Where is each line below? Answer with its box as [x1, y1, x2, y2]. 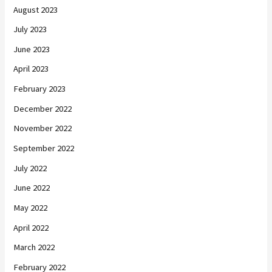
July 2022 [13, 162, 47, 174]
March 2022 [13, 242, 55, 253]
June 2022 [13, 182, 50, 194]
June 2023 [13, 43, 50, 55]
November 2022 [13, 123, 72, 134]
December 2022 [13, 103, 72, 114]
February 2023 [13, 83, 66, 95]
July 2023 [13, 24, 47, 35]
